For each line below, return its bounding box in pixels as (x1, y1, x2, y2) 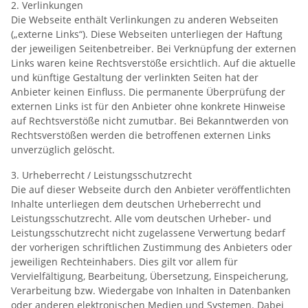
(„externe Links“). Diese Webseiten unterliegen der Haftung (11, 27, 283, 41)
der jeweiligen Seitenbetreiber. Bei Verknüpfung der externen (11, 41, 296, 55)
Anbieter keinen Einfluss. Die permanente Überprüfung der (11, 85, 285, 98)
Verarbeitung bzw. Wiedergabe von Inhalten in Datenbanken (11, 283, 291, 297)
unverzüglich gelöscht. (11, 142, 115, 156)
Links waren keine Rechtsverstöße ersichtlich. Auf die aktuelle (11, 56, 296, 69)
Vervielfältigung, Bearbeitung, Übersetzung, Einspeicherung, (11, 269, 288, 283)
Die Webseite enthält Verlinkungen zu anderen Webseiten (11, 12, 278, 26)
